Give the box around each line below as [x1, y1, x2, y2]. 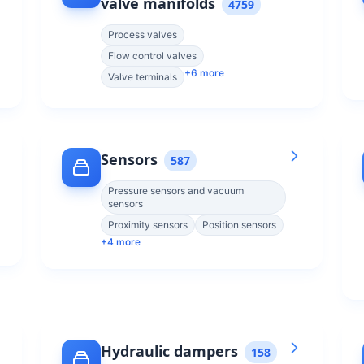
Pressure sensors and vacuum [108, 184, 244, 197]
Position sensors [202, 219, 276, 231]
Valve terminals [108, 71, 177, 83]
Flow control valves [108, 50, 197, 62]
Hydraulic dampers [101, 341, 238, 361]
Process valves [108, 28, 177, 41]
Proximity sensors [108, 219, 188, 231]
